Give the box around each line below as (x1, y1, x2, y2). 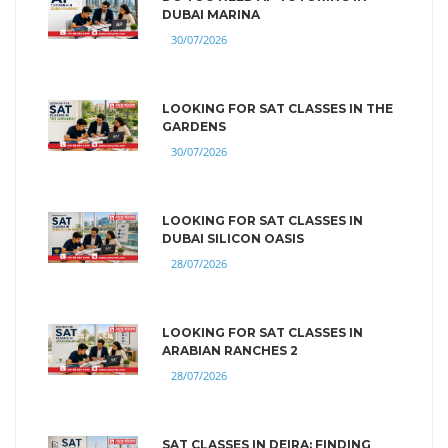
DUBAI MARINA (162, 6, 260, 22)
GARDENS (162, 118, 226, 134)
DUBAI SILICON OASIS (162, 230, 304, 246)
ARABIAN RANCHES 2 (162, 342, 298, 358)
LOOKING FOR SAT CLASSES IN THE (162, 100, 393, 116)
